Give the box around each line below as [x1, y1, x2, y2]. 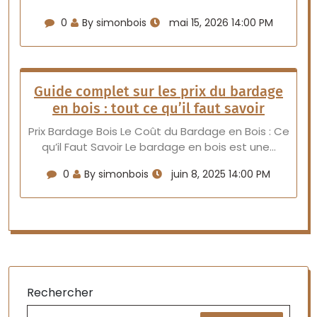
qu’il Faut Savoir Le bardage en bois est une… [41, 139, 276, 154]
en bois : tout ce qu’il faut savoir [52, 100, 265, 117]
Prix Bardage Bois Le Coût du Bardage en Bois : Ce [28, 124, 289, 139]
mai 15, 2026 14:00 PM [166, 16, 273, 30]
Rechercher [27, 284, 93, 301]
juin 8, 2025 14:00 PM [168, 167, 270, 181]
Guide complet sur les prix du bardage [34, 83, 283, 100]
